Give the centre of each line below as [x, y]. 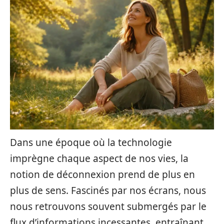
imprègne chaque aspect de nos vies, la [99, 158]
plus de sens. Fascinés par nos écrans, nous [108, 190]
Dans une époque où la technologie [91, 142]
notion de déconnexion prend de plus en [102, 174]
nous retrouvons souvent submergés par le [108, 206]
